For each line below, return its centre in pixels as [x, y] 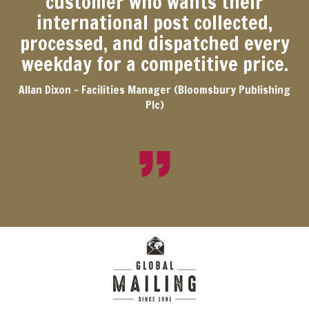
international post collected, [154, 23]
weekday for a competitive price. [154, 64]
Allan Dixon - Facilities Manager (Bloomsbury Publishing [154, 90]
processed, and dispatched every [154, 43]
